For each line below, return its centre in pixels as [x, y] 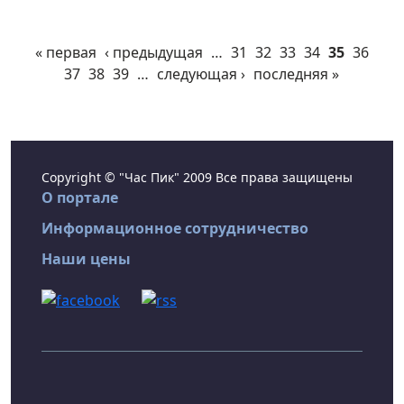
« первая [65, 53]
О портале [80, 198]
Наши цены [86, 259]
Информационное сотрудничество [175, 229]
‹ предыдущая [153, 53]
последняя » [296, 74]
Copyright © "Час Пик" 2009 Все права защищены [197, 178]
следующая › [201, 74]
